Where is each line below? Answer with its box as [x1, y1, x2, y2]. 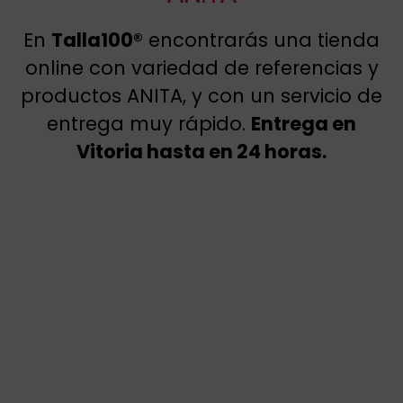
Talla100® [51, 27, 143, 54]
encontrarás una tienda [143, 27, 380, 54]
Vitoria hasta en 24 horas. [76, 139, 327, 166]
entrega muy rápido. [47, 111, 251, 138]
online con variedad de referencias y [24, 55, 379, 82]
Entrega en [251, 111, 356, 138]
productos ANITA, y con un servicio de [21, 83, 382, 110]
